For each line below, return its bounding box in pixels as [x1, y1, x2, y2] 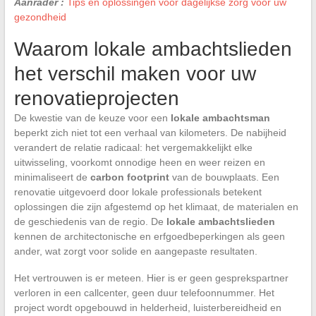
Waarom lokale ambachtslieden [13, 37, 292, 60]
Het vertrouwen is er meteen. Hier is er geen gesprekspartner [13, 272, 288, 284]
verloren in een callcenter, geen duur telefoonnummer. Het [13, 286, 274, 298]
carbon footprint [90, 171, 169, 183]
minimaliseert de [13, 171, 90, 183]
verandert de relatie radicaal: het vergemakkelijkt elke [13, 141, 253, 153]
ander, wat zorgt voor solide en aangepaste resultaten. [13, 245, 257, 257]
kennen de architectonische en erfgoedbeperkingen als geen [13, 230, 285, 242]
